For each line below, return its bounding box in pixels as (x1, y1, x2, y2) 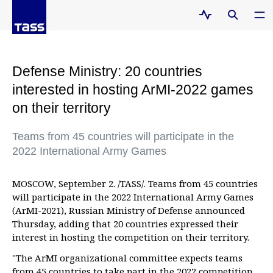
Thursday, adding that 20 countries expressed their (12, 218, 238, 230)
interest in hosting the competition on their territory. (12, 231, 249, 243)
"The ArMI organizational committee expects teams (12, 252, 243, 264)
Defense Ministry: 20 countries (12, 63, 202, 79)
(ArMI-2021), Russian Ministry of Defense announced (12, 204, 245, 216)
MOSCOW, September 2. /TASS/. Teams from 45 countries (12, 177, 258, 190)
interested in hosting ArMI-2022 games (12, 82, 253, 97)
